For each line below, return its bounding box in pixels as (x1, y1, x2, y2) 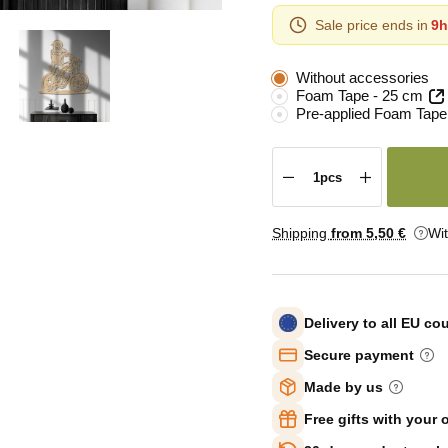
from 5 (331, 225, 374, 241)
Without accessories (296, 69, 429, 86)
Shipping (272, 225, 331, 241)
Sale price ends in (315, 16, 428, 33)
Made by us (304, 378, 383, 395)
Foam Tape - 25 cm (296, 87, 423, 104)
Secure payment (304, 346, 414, 363)
